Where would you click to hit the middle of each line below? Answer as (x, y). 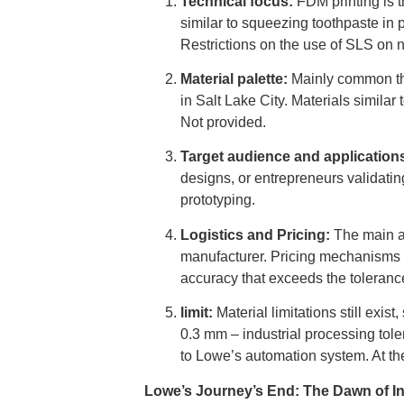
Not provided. (223, 122)
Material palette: (234, 78)
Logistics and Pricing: (255, 234)
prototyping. (218, 200)
